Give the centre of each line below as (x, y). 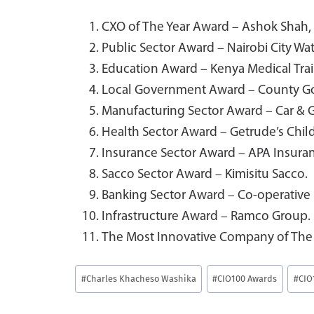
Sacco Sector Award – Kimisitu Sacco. (205, 175)
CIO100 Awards (247, 278)
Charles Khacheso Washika (141, 278)
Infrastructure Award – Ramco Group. (206, 217)
